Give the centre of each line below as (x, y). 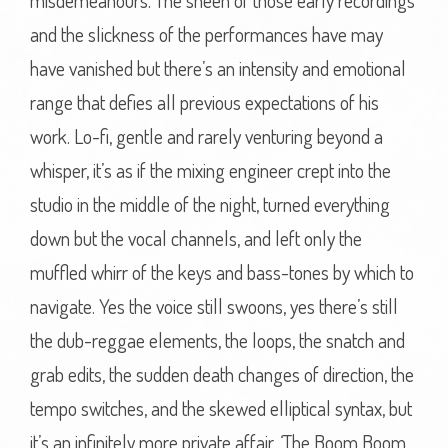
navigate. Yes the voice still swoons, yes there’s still (214, 306)
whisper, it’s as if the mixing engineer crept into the (210, 170)
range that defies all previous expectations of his (204, 102)
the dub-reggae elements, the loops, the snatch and (217, 340)
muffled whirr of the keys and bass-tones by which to (222, 272)
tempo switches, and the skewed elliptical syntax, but (221, 408)
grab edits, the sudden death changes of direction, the (222, 374)
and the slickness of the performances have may (206, 34)
